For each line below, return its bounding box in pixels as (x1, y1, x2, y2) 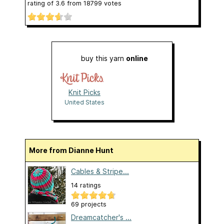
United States (64, 98, 104, 106)
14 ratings (71, 181, 101, 189)
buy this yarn (81, 53, 126, 62)
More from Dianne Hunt (35, 145, 113, 154)
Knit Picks (68, 87, 100, 96)
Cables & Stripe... (71, 166, 129, 175)
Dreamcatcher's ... (71, 212, 131, 221)
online (126, 53, 148, 62)
